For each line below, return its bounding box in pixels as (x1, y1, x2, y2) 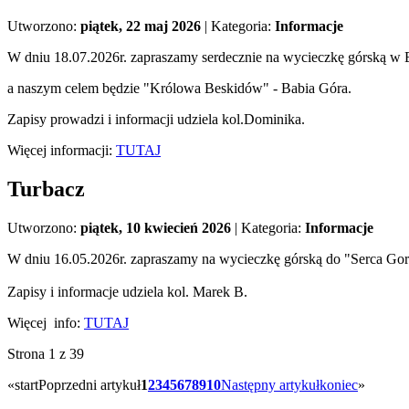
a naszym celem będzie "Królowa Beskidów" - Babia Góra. (7, 80, 351, 97)
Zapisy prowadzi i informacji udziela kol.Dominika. (7, 111, 305, 128)
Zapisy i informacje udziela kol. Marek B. (7, 284, 247, 300)
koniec (320, 377, 358, 393)
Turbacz (7, 177, 85, 202)
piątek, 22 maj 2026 (80, 18, 201, 35)
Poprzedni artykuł (38, 377, 141, 393)
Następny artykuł (221, 377, 320, 393)
